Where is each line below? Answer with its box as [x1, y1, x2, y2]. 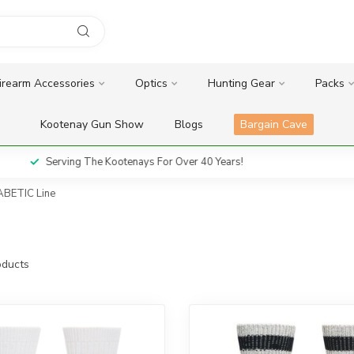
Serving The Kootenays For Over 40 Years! [43, 155, 241, 169]
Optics [134, 76, 168, 91]
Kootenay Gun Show [40, 117, 144, 132]
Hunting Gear [207, 76, 275, 91]
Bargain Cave [240, 117, 307, 132]
